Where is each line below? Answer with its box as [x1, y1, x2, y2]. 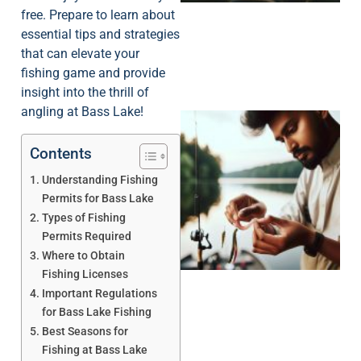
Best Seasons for [41, 324, 128, 338]
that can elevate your [21, 46, 139, 62]
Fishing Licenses [41, 267, 128, 281]
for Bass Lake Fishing [41, 305, 151, 319]
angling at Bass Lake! [21, 104, 143, 120]
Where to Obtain [41, 248, 125, 263]
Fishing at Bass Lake [41, 342, 147, 357]
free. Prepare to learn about [21, 7, 175, 23]
